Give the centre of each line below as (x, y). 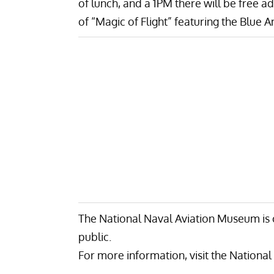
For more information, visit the (154, 255)
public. (95, 236)
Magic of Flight (131, 21)
